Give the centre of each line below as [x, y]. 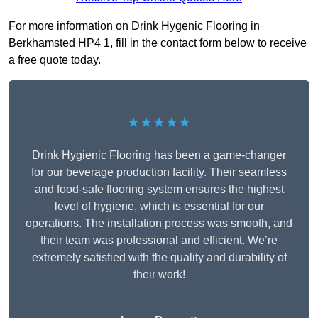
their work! [159, 275]
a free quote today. [55, 60]
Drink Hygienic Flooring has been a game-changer [159, 155]
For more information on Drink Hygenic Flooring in [134, 26]
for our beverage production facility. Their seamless [159, 172]
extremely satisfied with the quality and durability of [159, 258]
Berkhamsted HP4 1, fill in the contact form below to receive [158, 43]
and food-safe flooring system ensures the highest [159, 190]
